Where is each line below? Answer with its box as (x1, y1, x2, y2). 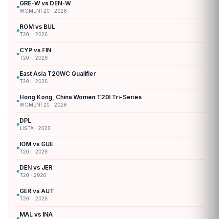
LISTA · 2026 (20, 125, 51, 131)
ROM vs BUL (20, 22, 55, 30)
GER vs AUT (20, 187, 54, 195)
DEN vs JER (20, 163, 52, 171)
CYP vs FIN (20, 46, 51, 54)
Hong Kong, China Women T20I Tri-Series (20, 93, 142, 101)
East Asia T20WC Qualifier (20, 69, 96, 77)
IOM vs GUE (20, 140, 53, 148)
